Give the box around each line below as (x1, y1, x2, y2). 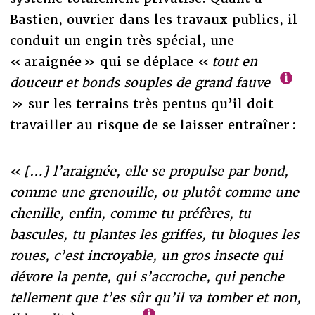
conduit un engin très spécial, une (9, 32, 234, 49)
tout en (211, 53, 257, 70)
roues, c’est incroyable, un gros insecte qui (9, 247, 283, 264)
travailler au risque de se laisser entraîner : (9, 116, 296, 133)
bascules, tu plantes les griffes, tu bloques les (9, 226, 299, 243)
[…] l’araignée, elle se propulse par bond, (23, 162, 288, 179)
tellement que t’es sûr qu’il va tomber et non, (9, 289, 301, 306)
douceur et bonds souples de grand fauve (9, 74, 270, 91)
